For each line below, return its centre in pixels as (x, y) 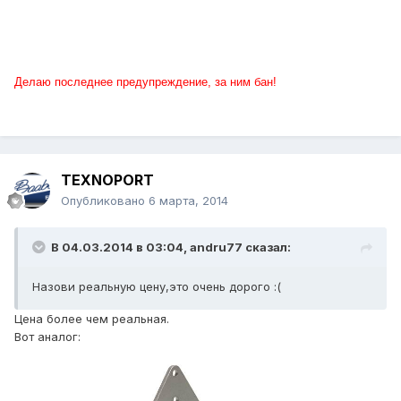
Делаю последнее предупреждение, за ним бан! (145, 82)
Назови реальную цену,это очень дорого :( (157, 287)
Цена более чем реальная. (92, 319)
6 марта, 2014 (188, 201)
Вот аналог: (47, 337)
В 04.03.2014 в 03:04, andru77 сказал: (171, 247)
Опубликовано (105, 201)
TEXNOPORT (107, 180)
